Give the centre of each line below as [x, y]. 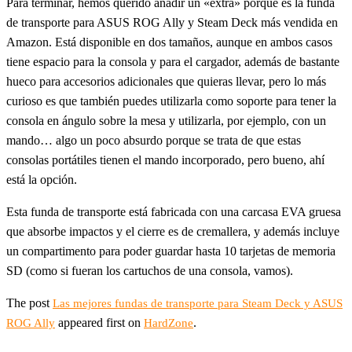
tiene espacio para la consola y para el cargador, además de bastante [173, 62]
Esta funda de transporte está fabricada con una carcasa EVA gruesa [174, 212]
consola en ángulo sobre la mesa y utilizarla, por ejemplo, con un [166, 121]
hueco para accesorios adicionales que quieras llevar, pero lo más [166, 82]
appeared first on [99, 323]
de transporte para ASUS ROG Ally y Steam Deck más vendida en [172, 23]
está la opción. [42, 180]
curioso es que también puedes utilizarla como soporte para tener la [171, 101]
